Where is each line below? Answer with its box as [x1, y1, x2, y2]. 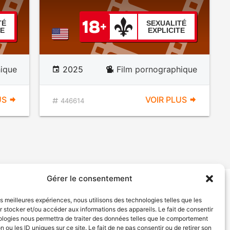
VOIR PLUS [145, 94, 189, 105]
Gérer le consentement [47, 174, 133, 183]
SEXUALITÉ [146, 19, 186, 27]
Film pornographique [116, 64, 197, 74]
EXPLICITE [147, 26, 185, 34]
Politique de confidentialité [69, 196, 151, 204]
